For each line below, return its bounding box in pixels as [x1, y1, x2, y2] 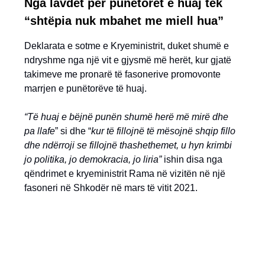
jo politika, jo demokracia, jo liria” [24, 154, 161, 164]
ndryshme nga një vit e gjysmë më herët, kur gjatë [24, 55, 231, 65]
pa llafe [24, 126, 55, 136]
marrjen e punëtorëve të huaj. [24, 83, 147, 93]
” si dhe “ [55, 126, 91, 136]
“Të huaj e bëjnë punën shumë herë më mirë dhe [24, 112, 228, 122]
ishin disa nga [161, 154, 222, 164]
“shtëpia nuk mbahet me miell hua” [24, 14, 227, 27]
